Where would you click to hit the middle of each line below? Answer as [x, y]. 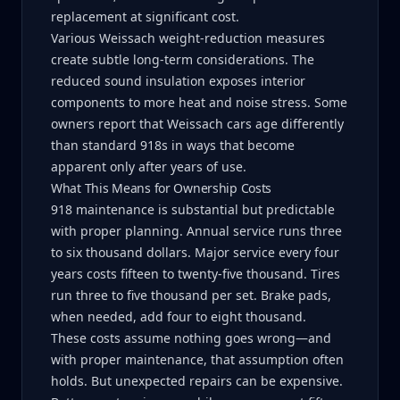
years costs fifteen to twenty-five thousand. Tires [196, 274]
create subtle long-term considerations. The [183, 59]
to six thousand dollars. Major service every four [195, 252]
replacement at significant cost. [145, 17]
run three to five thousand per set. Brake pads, [191, 295]
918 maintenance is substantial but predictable [193, 209]
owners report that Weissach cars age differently [197, 124]
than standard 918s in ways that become [173, 145]
